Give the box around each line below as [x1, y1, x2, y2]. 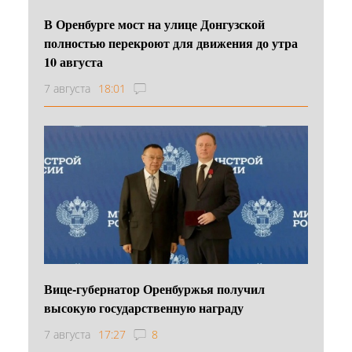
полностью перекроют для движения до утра [44, 33, 298, 52]
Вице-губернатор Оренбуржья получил [44, 279, 265, 298]
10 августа [44, 52, 103, 71]
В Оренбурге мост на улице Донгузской [44, 14, 265, 33]
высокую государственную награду [44, 298, 244, 317]
